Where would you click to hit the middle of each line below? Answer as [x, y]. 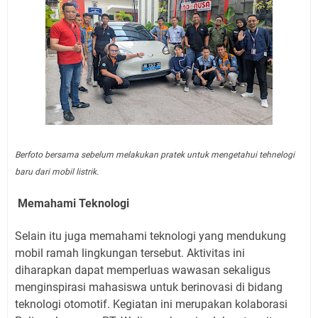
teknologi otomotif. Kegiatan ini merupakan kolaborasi [151, 304]
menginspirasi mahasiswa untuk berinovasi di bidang [149, 287]
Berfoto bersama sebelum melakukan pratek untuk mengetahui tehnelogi [155, 154]
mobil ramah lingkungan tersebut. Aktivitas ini [130, 253]
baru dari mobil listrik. [57, 171]
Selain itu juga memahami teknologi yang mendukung [150, 236]
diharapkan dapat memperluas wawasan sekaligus [143, 270]
